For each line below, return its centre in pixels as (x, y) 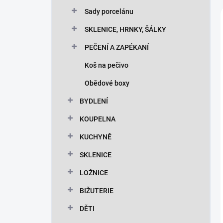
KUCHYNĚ (96, 137)
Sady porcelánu (109, 11)
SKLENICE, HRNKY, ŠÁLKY (125, 29)
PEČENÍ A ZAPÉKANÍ (117, 47)
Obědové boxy (107, 83)
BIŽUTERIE (97, 191)
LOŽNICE (94, 173)
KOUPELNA (98, 119)
